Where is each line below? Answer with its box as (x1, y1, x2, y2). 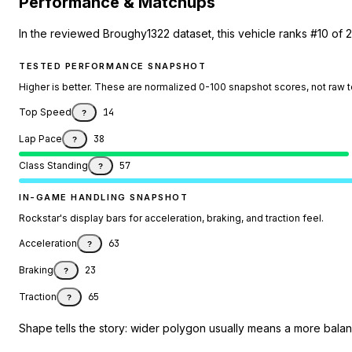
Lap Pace (19, 133, 62, 145)
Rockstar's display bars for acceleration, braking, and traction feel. (19, 212, 324, 225)
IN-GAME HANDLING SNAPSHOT (19, 192, 189, 203)
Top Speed (19, 106, 71, 119)
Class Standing (19, 159, 88, 172)
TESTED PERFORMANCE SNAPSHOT (19, 60, 207, 72)
